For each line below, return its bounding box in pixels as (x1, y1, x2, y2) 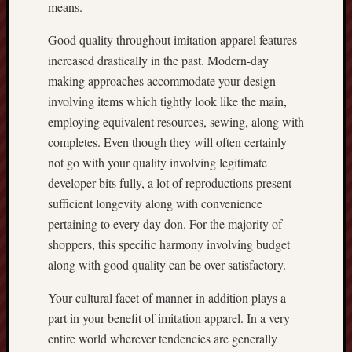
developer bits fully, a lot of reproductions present (48, 174, 291, 191)
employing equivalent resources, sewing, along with (48, 113, 304, 130)
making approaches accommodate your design (48, 72, 276, 89)
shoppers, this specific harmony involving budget (48, 236, 290, 252)
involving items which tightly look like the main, (48, 93, 287, 109)
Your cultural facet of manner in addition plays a (48, 289, 286, 306)
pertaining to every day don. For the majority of (48, 215, 282, 232)
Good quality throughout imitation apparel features (48, 31, 297, 48)
